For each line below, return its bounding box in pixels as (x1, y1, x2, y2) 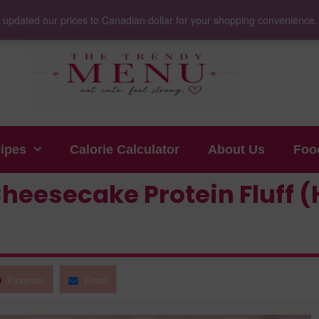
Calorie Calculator (69, 142, 179, 157)
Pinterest (7, 276, 44, 286)
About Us (207, 142, 265, 157)
